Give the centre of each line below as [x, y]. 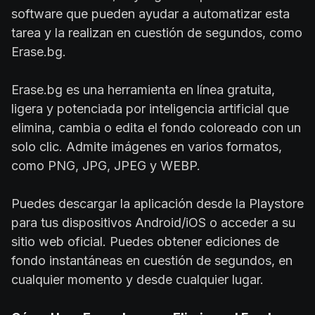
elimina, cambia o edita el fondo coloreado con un [156, 127]
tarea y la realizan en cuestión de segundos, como [157, 32]
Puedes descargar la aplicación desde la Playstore [157, 203]
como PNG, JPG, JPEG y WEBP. [106, 165]
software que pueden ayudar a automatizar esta [150, 13]
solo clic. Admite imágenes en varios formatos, [147, 146]
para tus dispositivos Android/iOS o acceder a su [153, 222]
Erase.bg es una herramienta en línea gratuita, [143, 89]
